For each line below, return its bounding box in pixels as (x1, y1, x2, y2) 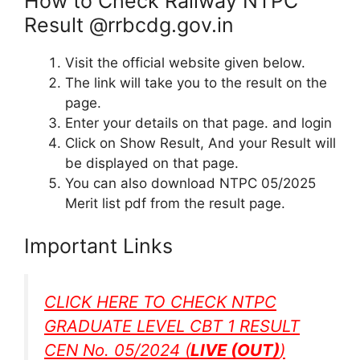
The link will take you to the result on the (65, 74, 327, 91)
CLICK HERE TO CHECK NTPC (44, 292, 276, 313)
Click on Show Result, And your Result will (65, 134, 336, 151)
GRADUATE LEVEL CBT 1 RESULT (44, 316, 300, 337)
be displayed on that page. (65, 154, 239, 171)
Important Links (24, 234, 173, 259)
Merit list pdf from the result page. (65, 194, 285, 211)
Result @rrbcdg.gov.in (24, 12, 234, 37)
